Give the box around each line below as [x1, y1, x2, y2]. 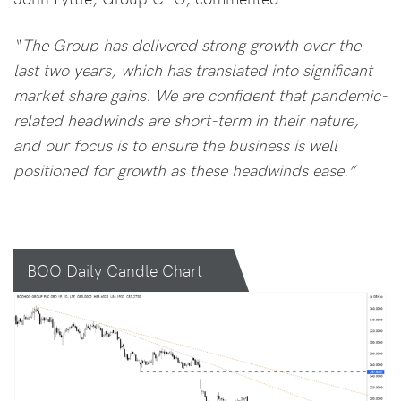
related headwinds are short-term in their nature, [13, 108, 359, 132]
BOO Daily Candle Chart [27, 259, 202, 282]
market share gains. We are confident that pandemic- [13, 83, 388, 107]
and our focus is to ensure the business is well [13, 133, 337, 157]
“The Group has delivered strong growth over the [13, 33, 361, 56]
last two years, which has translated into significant [13, 58, 372, 81]
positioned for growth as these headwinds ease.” [13, 158, 355, 182]
